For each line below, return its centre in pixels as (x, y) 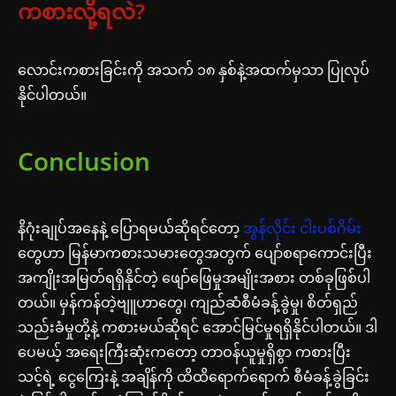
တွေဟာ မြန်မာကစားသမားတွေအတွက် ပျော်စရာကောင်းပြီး (195, 252)
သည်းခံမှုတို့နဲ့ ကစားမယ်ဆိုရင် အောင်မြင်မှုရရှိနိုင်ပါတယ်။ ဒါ (198, 327)
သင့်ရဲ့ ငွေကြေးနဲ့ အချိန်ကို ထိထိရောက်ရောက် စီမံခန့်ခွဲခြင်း (194, 376)
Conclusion (84, 160)
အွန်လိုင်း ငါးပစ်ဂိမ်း (302, 228)
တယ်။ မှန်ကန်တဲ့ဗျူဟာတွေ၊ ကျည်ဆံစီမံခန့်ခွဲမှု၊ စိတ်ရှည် (188, 302)
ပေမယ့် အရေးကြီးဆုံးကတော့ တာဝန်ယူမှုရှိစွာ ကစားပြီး (184, 351)
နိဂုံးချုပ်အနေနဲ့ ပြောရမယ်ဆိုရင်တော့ (130, 228)
